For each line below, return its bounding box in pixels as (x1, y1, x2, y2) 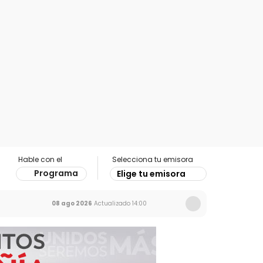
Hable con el (18, 154, 62, 164)
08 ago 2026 (52, 199, 92, 208)
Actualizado (92, 199, 130, 208)
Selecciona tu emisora (112, 154, 193, 164)
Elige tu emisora (117, 168, 186, 180)
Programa (34, 167, 78, 179)
